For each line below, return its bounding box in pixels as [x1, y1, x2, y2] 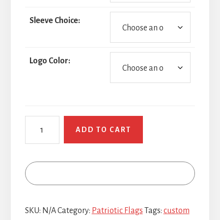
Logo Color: [29, 56, 70, 65]
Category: [57, 206, 92, 215]
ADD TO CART [75, 125, 131, 134]
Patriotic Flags [91, 206, 143, 215]
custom [163, 206, 190, 215]
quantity [24, 146, 55, 155]
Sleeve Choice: [29, 16, 80, 25]
